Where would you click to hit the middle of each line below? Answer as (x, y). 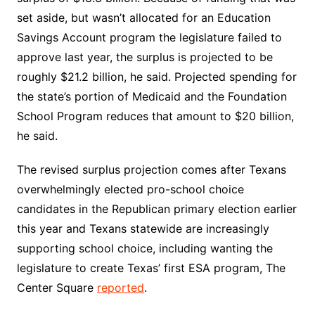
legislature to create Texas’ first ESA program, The (151, 268)
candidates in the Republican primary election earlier (156, 209)
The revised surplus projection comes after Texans (151, 169)
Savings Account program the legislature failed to (149, 37)
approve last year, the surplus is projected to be (144, 57)
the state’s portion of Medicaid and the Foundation (152, 96)
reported (120, 288)
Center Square (57, 288)
